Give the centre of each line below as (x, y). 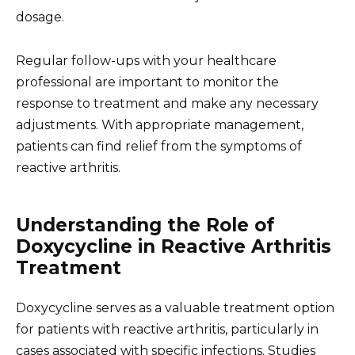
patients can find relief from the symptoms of (159, 146)
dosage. (40, 17)
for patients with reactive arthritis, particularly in (167, 329)
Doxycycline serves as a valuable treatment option (175, 307)
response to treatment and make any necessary (167, 103)
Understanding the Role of (145, 225)
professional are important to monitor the (147, 82)
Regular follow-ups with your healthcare (146, 60)
